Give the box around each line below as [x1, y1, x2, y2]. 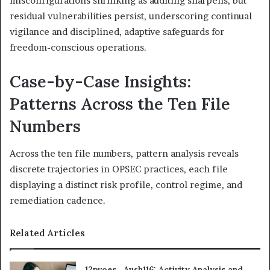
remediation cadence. [10, 194, 105, 206]
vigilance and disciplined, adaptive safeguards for [10, 26, 224, 37]
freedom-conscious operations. [10, 42, 146, 53]
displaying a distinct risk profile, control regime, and [10, 178, 242, 190]
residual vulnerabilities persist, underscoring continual [10, 10, 252, 22]
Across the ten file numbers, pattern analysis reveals [10, 147, 239, 159]
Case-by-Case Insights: [10, 71, 191, 92]
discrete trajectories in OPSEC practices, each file [10, 163, 228, 175]
